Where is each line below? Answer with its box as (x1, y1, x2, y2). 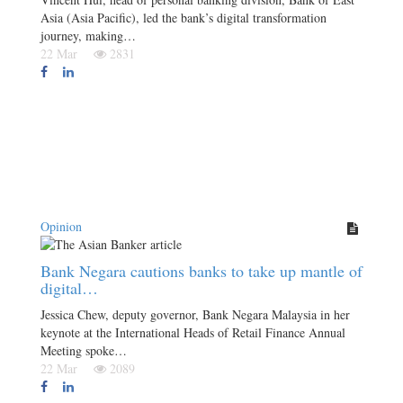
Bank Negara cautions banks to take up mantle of (40, 260, 363, 282)
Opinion (40, 218, 82, 235)
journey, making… (40, 27, 136, 44)
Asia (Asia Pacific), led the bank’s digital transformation (40, 9, 327, 26)
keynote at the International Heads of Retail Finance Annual (40, 324, 345, 341)
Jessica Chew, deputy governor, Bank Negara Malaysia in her (40, 306, 350, 323)
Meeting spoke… (40, 342, 127, 359)
